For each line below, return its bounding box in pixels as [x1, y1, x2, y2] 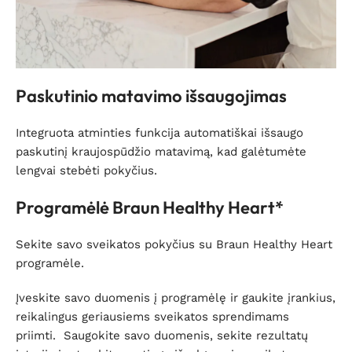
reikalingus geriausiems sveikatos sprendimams [16, 309, 289, 324]
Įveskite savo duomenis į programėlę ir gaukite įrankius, [16, 290, 335, 305]
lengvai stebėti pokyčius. [16, 163, 157, 178]
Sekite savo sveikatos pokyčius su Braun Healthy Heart [16, 236, 332, 251]
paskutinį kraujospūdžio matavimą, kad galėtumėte [16, 144, 306, 159]
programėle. [16, 255, 84, 270]
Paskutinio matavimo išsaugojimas [16, 84, 287, 107]
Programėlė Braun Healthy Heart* [16, 196, 284, 218]
